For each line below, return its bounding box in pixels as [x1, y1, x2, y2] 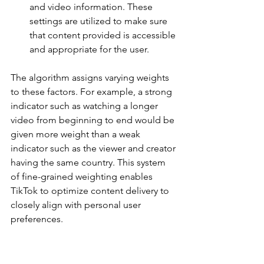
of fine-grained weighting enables [11, 171, 155, 183]
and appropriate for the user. [29, 44, 149, 55]
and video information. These [29, 1, 155, 13]
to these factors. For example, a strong [11, 86, 174, 98]
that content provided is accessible [29, 29, 178, 41]
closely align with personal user [11, 199, 143, 211]
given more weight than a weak [11, 128, 143, 140]
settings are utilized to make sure [29, 15, 170, 27]
